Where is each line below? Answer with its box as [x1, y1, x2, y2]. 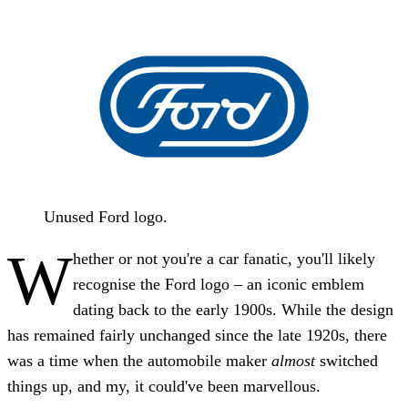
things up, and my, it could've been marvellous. [7, 376, 321, 395]
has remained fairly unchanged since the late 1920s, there [7, 325, 387, 344]
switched [320, 351, 378, 370]
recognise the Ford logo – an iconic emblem [73, 274, 364, 293]
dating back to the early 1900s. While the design [73, 300, 393, 319]
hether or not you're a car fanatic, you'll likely [73, 249, 375, 268]
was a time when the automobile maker [7, 351, 271, 370]
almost [271, 351, 320, 370]
